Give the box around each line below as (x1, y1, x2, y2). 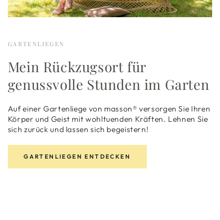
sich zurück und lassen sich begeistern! (7, 124, 149, 134)
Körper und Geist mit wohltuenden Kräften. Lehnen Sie (7, 113, 208, 124)
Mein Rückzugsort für (7, 57, 146, 76)
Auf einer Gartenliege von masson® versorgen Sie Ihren (7, 103, 211, 113)
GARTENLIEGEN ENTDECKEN (24, 153, 131, 161)
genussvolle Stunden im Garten (7, 75, 210, 93)
